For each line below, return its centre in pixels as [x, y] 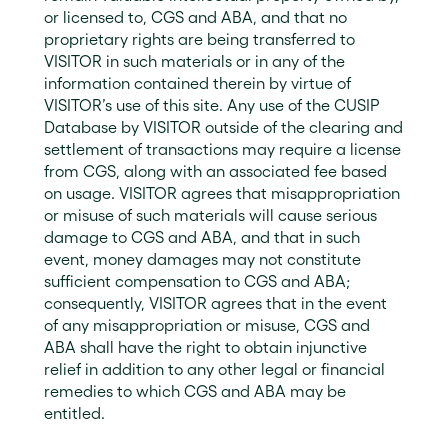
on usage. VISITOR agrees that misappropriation [222, 193]
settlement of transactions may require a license [222, 149]
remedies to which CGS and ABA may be [195, 391]
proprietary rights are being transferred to [199, 39]
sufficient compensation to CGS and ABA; [197, 281]
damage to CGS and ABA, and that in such [202, 237]
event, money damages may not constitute [202, 259]
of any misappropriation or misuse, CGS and [207, 325]
